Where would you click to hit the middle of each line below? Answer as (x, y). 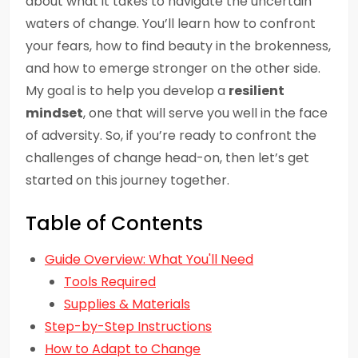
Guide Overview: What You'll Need (149, 259)
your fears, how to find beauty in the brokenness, (178, 46)
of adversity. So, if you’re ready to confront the (171, 135)
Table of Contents (114, 223)
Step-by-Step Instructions (128, 326)
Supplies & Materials (127, 304)
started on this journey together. (127, 180)
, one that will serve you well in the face (205, 113)
